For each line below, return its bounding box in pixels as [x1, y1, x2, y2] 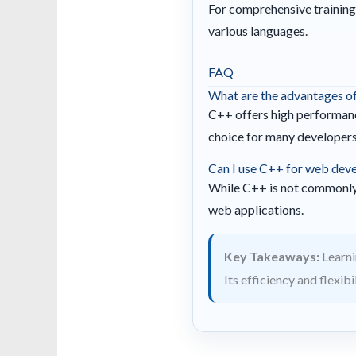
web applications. [208, 201, 304, 217]
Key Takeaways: [224, 249, 320, 265]
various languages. [208, 23, 308, 39]
